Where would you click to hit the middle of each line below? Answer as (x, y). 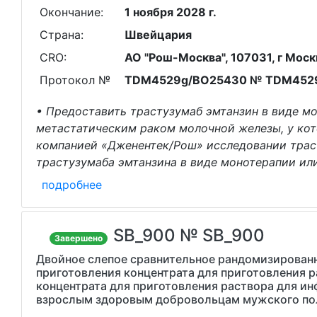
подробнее (72, 185)
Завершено (79, 238)
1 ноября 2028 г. (170, 12)
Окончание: (71, 12)
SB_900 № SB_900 (189, 235)
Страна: (61, 35)
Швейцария (158, 35)
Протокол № (75, 80)
